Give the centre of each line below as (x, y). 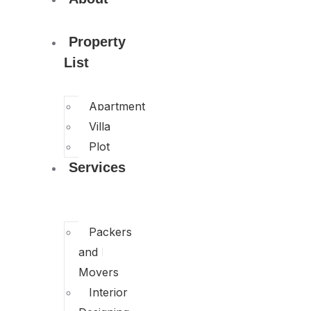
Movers (99, 272)
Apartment (117, 106)
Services (97, 167)
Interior (108, 292)
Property (97, 41)
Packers (110, 232)
